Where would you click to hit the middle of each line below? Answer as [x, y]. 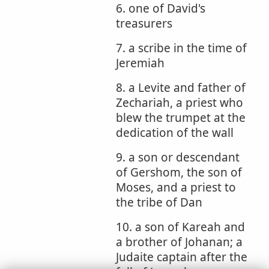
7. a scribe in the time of [181, 48]
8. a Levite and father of [181, 88]
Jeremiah [140, 63]
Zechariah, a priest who [180, 103]
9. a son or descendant [178, 157]
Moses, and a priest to [176, 187]
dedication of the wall [175, 133]
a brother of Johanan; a [179, 242]
